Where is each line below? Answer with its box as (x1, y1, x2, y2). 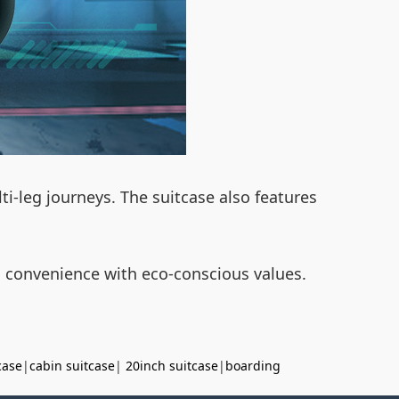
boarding (225, 357, 281, 374)
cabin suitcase (29, 357, 115, 374)
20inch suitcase (126, 357, 218, 374)
